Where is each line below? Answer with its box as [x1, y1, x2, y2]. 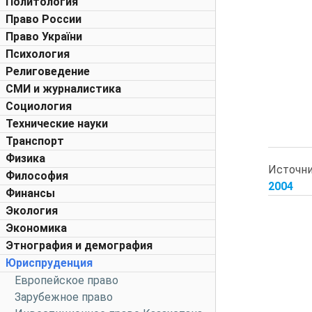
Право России [6, 13, 81, 26]
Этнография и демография [6, 239, 153, 252]
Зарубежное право [15, 290, 113, 304]
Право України [6, 30, 82, 43]
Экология [6, 204, 58, 217]
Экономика [6, 221, 67, 235]
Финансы [6, 187, 55, 200]
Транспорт [6, 134, 64, 148]
